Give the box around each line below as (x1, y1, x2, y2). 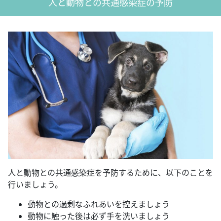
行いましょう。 (8, 179, 63, 190)
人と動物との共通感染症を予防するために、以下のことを (8, 167, 213, 178)
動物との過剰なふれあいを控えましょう (28, 198, 170, 210)
